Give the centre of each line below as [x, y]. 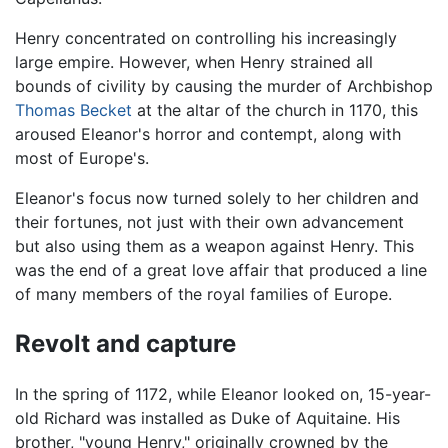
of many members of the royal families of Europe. [203, 294]
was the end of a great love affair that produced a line [221, 270]
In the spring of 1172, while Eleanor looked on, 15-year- [223, 394]
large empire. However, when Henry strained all [194, 62]
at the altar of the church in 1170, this [275, 110]
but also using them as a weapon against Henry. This [214, 246]
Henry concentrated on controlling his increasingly [206, 38]
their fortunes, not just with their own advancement [209, 222]
